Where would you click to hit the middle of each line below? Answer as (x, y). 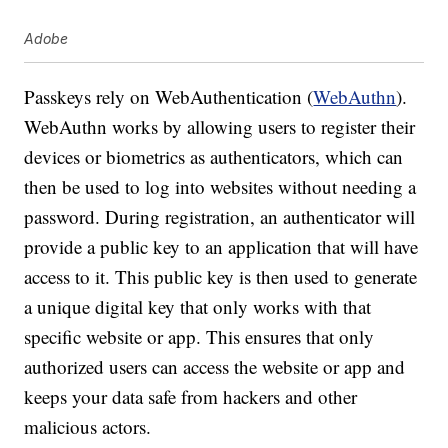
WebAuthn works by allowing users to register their (220, 127)
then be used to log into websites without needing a (220, 187)
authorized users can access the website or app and (215, 367)
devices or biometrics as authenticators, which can (214, 157)
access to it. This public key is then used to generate (221, 277)
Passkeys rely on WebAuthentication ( (169, 97)
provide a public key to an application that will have (221, 247)
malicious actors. (88, 427)
